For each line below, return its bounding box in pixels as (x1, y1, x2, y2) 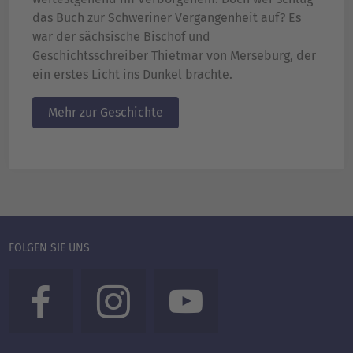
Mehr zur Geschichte (48, 104, 163, 120)
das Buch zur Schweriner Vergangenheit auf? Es (32, 9, 301, 25)
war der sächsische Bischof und (32, 28, 210, 44)
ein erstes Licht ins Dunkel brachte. (32, 66, 232, 82)
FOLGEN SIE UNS (9, 240, 90, 255)
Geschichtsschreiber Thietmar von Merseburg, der (32, 47, 316, 63)
